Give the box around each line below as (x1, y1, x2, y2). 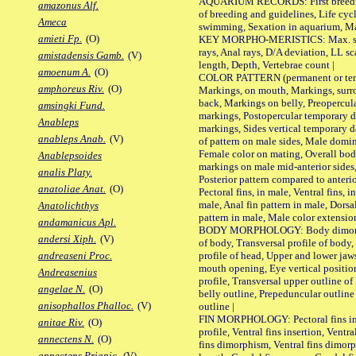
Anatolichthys (38, 199, 99, 212)
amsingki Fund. (38, 99, 105, 112)
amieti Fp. (38, 33, 82, 45)
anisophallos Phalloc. (38, 300, 133, 312)
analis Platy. (38, 166, 92, 179)
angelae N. (38, 283, 85, 296)
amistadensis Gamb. (38, 49, 124, 62)
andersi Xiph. (38, 233, 96, 246)
